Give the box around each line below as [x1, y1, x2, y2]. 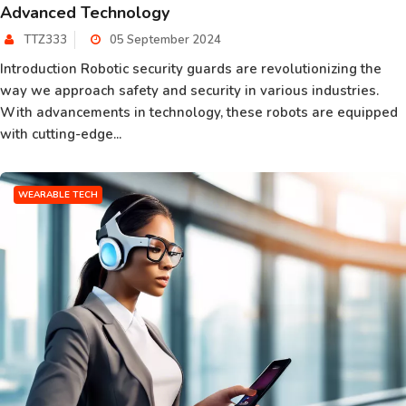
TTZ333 [24, 32, 67, 48]
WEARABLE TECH [18, 188, 98, 201]
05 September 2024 [107, 32, 221, 48]
